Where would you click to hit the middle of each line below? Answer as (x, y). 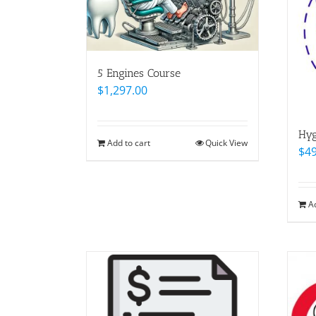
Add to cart (129, 142)
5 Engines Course (139, 73)
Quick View (226, 142)
